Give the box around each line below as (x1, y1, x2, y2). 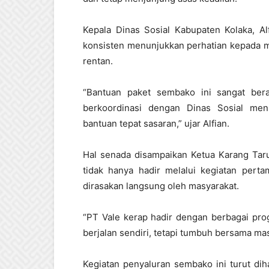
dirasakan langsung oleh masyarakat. (83, 180, 239, 192)
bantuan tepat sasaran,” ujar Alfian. (83, 118, 229, 129)
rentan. (83, 55, 113, 67)
